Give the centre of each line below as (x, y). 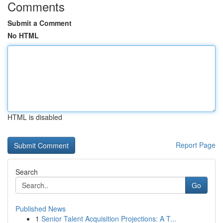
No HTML (23, 35)
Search (27, 172)
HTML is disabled (35, 117)
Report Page (196, 145)
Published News (41, 209)
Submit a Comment (40, 23)
